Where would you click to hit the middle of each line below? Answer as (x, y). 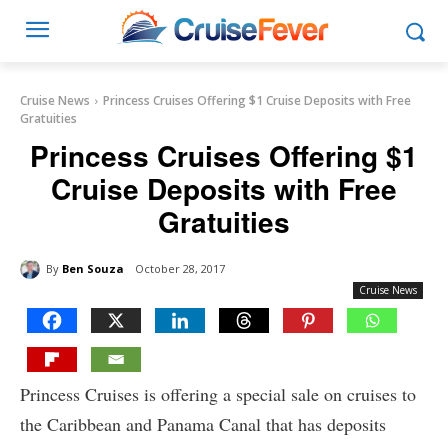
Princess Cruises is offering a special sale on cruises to (218, 394)
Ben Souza (93, 268)
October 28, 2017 (180, 269)
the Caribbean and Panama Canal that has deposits (203, 424)
